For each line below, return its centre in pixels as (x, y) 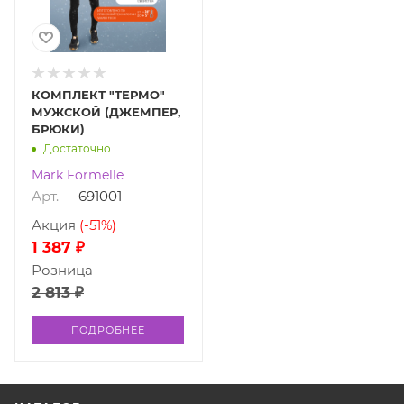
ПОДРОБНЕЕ (108, 330)
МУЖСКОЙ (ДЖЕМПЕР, (106, 111)
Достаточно (77, 149)
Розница (62, 270)
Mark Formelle (78, 174)
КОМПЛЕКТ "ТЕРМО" (98, 94)
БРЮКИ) (58, 129)
